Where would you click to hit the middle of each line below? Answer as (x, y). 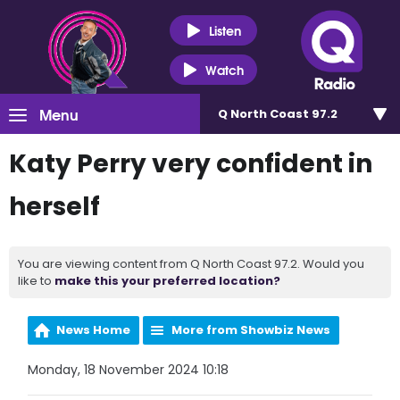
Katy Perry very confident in (191, 164)
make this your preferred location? (167, 281)
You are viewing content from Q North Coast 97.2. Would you (191, 264)
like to (36, 281)
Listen (225, 30)
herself (54, 207)
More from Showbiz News (251, 330)
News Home (94, 330)
